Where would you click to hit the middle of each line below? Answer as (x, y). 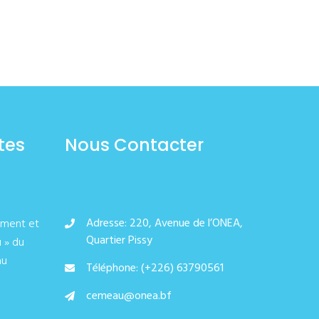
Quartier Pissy (119, 241)
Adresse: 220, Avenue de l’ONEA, (164, 224)
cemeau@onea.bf (129, 296)
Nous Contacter (134, 145)
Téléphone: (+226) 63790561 (155, 268)
